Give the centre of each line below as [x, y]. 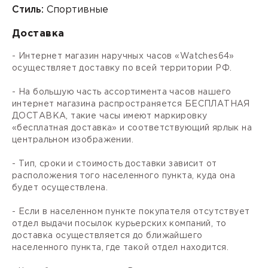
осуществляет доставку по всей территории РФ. [122, 68]
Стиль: [28, 10]
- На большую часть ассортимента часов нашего [122, 92]
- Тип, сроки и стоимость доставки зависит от [115, 164]
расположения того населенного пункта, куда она [124, 176]
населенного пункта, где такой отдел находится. [121, 247]
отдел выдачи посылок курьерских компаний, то [119, 223]
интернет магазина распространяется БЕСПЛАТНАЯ [131, 104]
